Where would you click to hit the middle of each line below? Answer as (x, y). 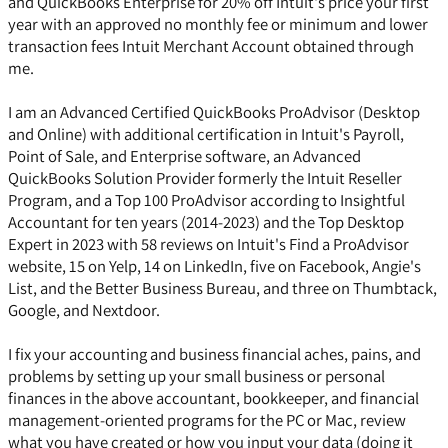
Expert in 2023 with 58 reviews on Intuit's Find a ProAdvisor (208, 244)
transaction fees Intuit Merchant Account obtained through (211, 46)
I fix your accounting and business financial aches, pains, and (214, 354)
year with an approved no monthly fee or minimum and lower (218, 24)
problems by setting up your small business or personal (196, 376)
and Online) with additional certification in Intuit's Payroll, (206, 134)
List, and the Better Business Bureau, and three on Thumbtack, (222, 288)
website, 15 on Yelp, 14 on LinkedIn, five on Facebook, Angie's (214, 266)
